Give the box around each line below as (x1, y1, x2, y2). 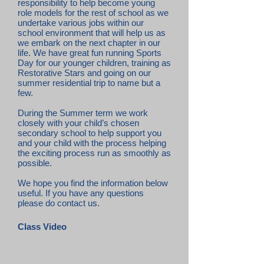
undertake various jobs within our (18, 18, 144, 28)
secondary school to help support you (18, 128, 161, 138)
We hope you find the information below (18, 178, 168, 188)
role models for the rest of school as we (18, 8, 169, 18)
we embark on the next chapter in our (18, 38, 160, 48)
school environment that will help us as (18, 28, 166, 38)
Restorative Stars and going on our (18, 68, 151, 78)
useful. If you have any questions (18, 188, 144, 198)
